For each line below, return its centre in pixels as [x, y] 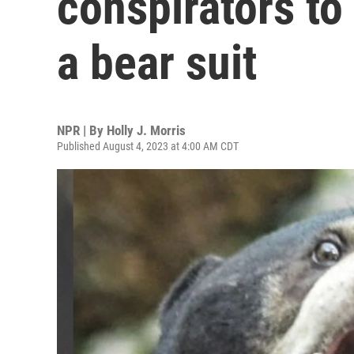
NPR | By [82, 130]
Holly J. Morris [146, 130]
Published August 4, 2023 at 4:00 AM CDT [148, 146]
